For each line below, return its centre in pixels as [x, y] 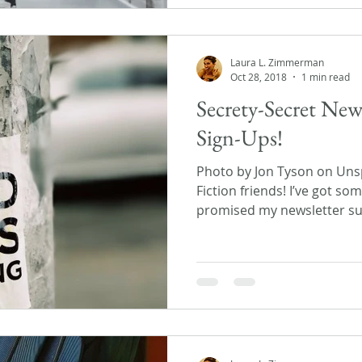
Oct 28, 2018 [259, 76]
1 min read [326, 76]
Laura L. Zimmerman [277, 62]
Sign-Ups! [240, 137]
